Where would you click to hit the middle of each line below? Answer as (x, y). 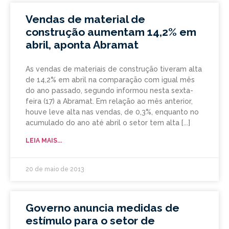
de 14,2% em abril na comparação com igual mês (110, 80)
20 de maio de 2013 (55, 169)
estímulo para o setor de (90, 221)
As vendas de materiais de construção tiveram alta (114, 69)
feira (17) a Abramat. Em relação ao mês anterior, (109, 101)
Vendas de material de (85, 19)
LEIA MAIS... (44, 141)
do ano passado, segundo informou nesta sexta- (109, 91)
